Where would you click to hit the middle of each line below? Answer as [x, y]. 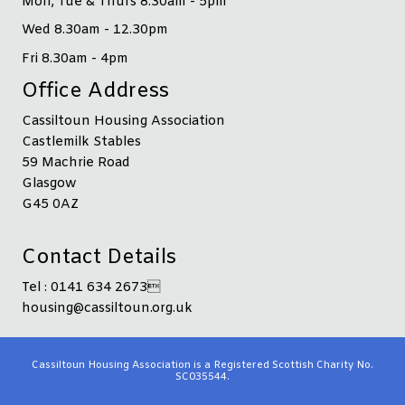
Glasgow [49, 184]
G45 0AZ [50, 204]
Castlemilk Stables [81, 142]
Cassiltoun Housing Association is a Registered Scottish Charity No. [202, 366]
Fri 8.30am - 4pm [75, 59]
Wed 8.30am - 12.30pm [95, 31]
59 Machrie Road [76, 163]
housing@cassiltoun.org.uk [107, 308]
